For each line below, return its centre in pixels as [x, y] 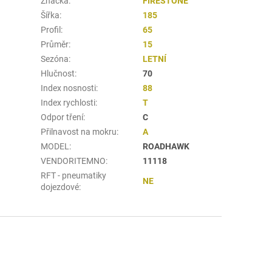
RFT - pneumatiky [74, 175]
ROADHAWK [166, 146]
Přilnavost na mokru [79, 131]
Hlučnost [58, 73]
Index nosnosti [69, 88]
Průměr [55, 44]
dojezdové [60, 187]
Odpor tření [62, 117]
